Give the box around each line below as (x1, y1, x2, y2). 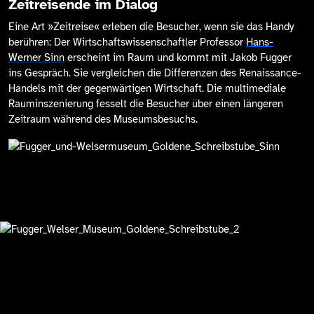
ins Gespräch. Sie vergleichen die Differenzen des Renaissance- (8, 67, 301, 80)
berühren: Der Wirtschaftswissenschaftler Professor (8, 36, 246, 49)
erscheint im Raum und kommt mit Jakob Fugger (64, 51, 292, 64)
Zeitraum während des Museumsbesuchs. (8, 113, 198, 126)
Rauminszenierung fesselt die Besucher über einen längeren (8, 97, 283, 111)
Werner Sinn (8, 51, 64, 64)
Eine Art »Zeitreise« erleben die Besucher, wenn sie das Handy (8, 20, 294, 34)
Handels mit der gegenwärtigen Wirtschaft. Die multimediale (8, 82, 286, 95)
